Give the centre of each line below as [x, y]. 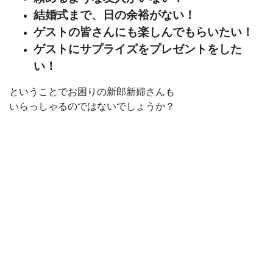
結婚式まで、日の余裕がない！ [115, 15]
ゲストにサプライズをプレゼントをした [138, 49]
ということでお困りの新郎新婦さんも [92, 91]
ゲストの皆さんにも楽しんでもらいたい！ [144, 32]
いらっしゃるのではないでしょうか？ [92, 106]
